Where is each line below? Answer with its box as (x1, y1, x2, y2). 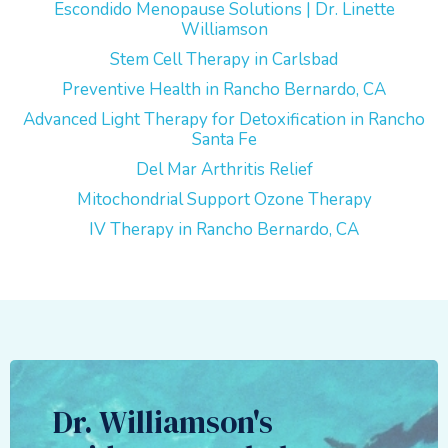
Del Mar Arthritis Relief (135, 158, 313, 181)
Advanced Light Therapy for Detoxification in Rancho (23, 108, 425, 131)
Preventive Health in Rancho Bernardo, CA (62, 78, 386, 101)
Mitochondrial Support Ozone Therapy (76, 188, 372, 211)
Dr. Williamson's (52, 401, 273, 443)
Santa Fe (191, 128, 257, 151)
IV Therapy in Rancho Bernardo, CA (89, 218, 359, 241)
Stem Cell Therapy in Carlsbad (110, 48, 338, 71)
